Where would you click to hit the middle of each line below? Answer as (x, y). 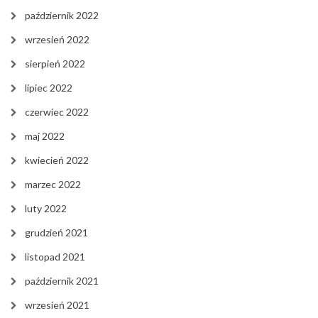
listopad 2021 (55, 256)
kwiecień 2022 (57, 160)
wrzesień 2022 (57, 39)
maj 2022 (45, 136)
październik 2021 (62, 280)
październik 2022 (62, 15)
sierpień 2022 (55, 63)
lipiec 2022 (49, 87)
